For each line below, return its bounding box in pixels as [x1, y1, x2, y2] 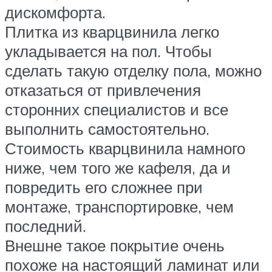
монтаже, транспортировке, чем [5, 196, 234, 216]
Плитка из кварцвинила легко [5, 21, 219, 41]
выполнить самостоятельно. [5, 118, 209, 138]
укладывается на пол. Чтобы [5, 41, 212, 61]
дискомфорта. [5, 2, 106, 22]
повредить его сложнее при [5, 177, 203, 197]
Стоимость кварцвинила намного [5, 138, 245, 158]
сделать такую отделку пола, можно [5, 60, 262, 80]
